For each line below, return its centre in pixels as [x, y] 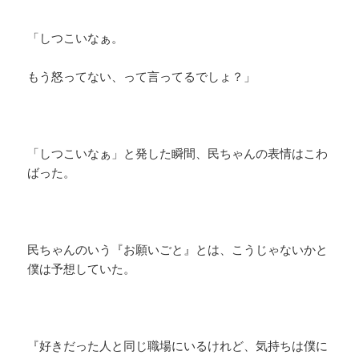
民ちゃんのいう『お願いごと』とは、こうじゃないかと [178, 250]
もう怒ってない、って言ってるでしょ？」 [142, 77]
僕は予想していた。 [82, 269]
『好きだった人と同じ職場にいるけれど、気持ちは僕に [178, 346]
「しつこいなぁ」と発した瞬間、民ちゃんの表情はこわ [178, 153]
